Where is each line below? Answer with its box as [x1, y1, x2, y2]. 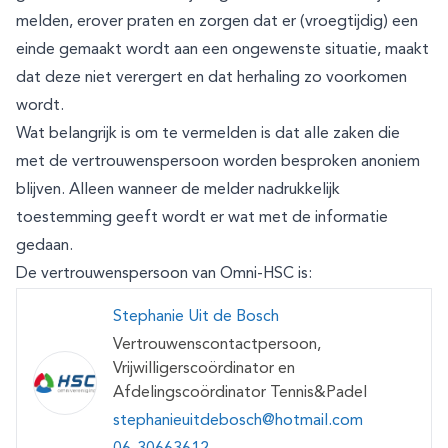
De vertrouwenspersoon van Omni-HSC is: [16, 266, 312, 282]
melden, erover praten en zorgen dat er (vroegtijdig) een [16, 14, 418, 30]
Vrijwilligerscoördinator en [113, 361, 295, 377]
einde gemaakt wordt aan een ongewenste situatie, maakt [16, 42, 429, 58]
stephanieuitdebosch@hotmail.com [113, 413, 363, 429]
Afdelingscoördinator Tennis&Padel [113, 385, 367, 401]
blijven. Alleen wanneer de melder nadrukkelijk [16, 182, 340, 198]
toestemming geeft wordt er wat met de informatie [16, 210, 388, 226]
